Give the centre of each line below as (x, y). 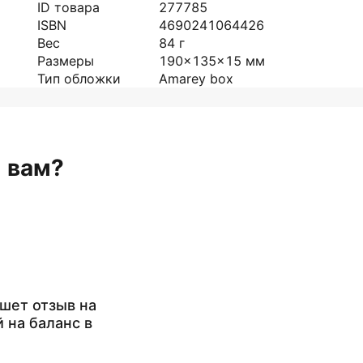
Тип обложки (79, 79)
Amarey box (196, 79)
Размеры (66, 61)
